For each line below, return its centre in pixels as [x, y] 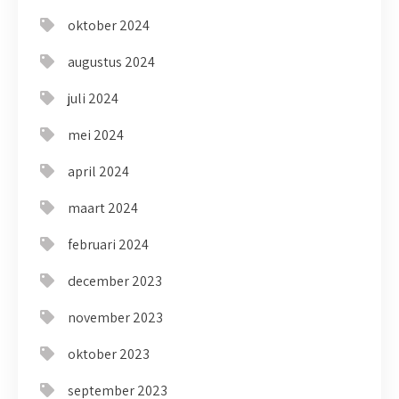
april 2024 [98, 171]
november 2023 [115, 318]
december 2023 [115, 281]
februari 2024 [108, 244]
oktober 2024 [109, 25]
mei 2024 [96, 135]
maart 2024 [103, 208]
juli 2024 [93, 98]
